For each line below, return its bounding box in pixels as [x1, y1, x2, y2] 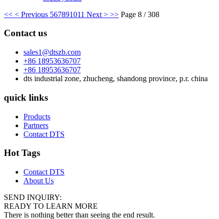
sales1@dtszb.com [23, 48, 81, 57]
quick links [4, 92, 48, 103]
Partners [23, 121, 48, 130]
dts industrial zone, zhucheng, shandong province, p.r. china [23, 74, 208, 83]
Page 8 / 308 [121, 10, 159, 19]
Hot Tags [4, 148, 40, 158]
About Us [23, 176, 54, 185]
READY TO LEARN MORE [4, 201, 98, 210]
